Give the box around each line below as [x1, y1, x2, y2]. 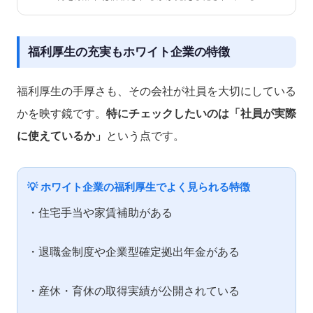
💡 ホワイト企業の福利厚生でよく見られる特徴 [27, 181, 250, 194]
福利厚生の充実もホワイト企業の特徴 [28, 45, 230, 59]
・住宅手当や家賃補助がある [27, 207, 173, 219]
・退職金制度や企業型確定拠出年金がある [27, 246, 240, 259]
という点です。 [106, 130, 184, 143]
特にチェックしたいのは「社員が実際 [106, 108, 296, 120]
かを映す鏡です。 [17, 108, 106, 120]
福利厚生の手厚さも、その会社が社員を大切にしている [17, 85, 296, 98]
